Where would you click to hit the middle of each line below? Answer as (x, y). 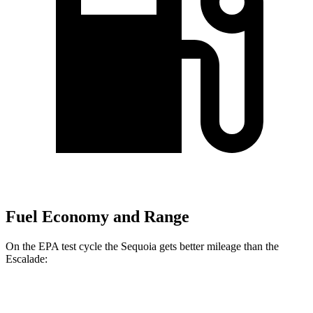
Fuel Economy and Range (97, 217)
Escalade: (27, 259)
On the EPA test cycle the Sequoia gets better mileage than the (142, 246)
